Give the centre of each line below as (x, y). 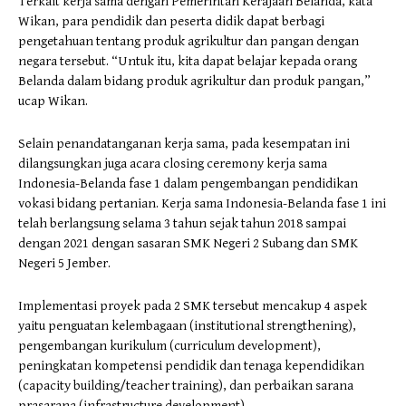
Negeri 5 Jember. (64, 263)
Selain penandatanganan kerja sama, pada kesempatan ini (184, 143)
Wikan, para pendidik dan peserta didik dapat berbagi (171, 21)
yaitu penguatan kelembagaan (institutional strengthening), (187, 325)
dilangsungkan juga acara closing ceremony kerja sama (173, 163)
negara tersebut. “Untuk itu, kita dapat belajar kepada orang (188, 61)
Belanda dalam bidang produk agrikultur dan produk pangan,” (194, 81)
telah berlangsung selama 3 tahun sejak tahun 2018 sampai (182, 223)
